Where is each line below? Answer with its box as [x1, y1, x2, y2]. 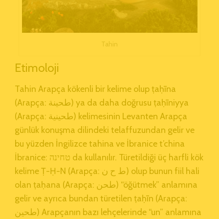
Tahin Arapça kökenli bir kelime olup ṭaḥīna [15, 83, 176, 94]
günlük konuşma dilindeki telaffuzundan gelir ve [15, 124, 195, 135]
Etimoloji [15, 60, 59, 75]
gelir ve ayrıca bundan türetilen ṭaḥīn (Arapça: [15, 193, 187, 204]
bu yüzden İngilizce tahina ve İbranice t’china [15, 138, 185, 149]
